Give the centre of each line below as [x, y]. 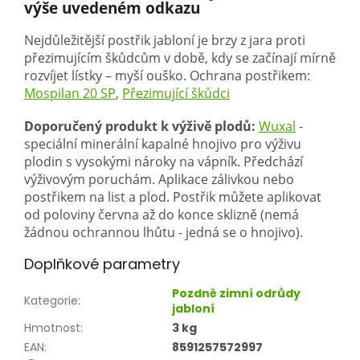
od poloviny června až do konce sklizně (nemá [162, 215]
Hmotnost [52, 328]
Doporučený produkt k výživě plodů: [140, 127]
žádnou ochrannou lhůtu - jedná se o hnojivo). [164, 233]
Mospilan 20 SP [70, 94]
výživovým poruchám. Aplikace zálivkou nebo [159, 180]
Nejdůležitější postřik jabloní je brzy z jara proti [165, 41]
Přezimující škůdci [176, 94]
